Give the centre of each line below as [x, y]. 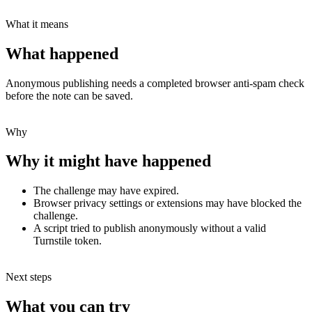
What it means [37, 24]
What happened [62, 53]
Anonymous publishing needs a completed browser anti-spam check [155, 83]
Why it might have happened [108, 161]
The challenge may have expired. [106, 191]
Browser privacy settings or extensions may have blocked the [167, 203]
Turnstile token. [68, 241]
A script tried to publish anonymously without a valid [150, 228]
